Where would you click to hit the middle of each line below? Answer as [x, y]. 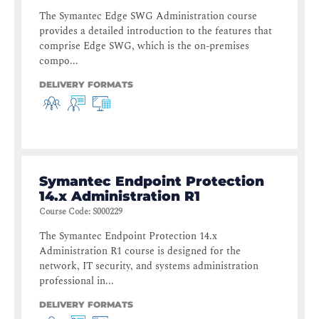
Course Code [64, 212]
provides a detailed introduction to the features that [156, 31]
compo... [59, 61]
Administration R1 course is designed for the [140, 251]
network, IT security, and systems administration [149, 266]
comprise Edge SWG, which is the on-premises [144, 46]
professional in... [77, 281]
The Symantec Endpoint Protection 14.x [128, 236]
